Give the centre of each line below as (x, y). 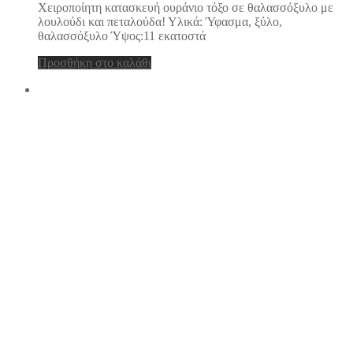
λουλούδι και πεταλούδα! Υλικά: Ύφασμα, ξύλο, (160, 22)
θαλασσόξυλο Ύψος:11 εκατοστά (122, 36)
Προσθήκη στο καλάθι (95, 63)
